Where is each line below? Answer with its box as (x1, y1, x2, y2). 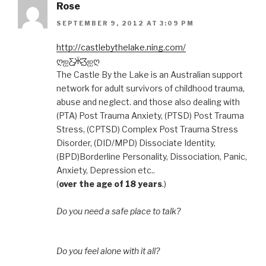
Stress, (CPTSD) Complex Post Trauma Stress (56, 123, 238, 134)
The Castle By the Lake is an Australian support (56, 69, 243, 80)
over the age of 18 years (59, 178, 162, 189)
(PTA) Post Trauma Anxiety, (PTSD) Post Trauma (56, 110, 244, 121)
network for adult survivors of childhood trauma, (56, 83, 245, 93)
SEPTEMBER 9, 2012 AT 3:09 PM (56, 19, 194, 27)
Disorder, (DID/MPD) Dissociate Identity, (56, 137, 216, 148)
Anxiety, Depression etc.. (56, 164, 155, 175)
